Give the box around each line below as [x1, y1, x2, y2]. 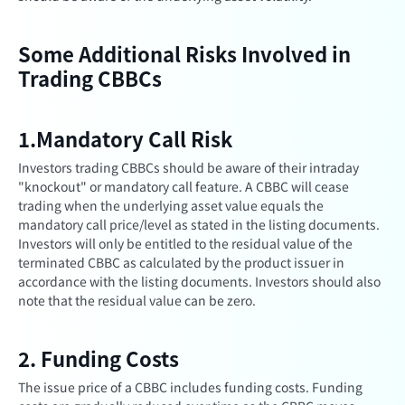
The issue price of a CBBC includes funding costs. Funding [18, 378, 363, 396]
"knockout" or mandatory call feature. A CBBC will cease [18, 177, 349, 195]
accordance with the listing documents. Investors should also [18, 272, 381, 290]
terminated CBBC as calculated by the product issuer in [18, 253, 344, 271]
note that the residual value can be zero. [18, 291, 256, 309]
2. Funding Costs [18, 344, 179, 372]
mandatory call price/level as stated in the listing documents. [18, 215, 380, 233]
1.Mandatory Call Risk [18, 124, 232, 153]
